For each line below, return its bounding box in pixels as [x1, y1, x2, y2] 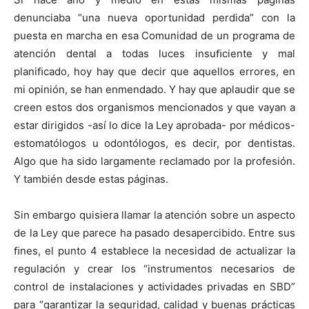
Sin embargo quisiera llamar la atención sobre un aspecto [14, 208, 295, 221]
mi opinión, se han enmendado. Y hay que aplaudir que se [14, 83, 295, 96]
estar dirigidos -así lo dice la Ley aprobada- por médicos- [14, 119, 295, 132]
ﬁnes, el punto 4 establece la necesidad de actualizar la [14, 244, 295, 257]
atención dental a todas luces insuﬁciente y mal [14, 47, 295, 60]
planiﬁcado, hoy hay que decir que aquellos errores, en [14, 65, 295, 78]
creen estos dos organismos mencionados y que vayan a [14, 101, 295, 114]
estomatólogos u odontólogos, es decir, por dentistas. [14, 137, 295, 150]
